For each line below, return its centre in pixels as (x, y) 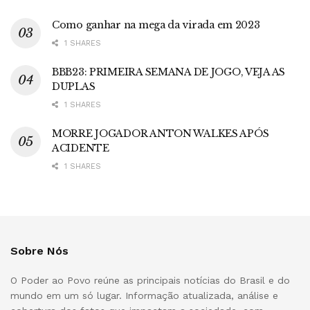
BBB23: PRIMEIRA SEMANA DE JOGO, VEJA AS (169, 72)
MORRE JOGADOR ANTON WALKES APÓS (161, 134)
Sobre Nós (39, 251)
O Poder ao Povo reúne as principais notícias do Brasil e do (150, 281)
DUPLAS (74, 87)
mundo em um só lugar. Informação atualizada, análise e (144, 296)
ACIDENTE (81, 148)
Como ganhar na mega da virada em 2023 (156, 25)
